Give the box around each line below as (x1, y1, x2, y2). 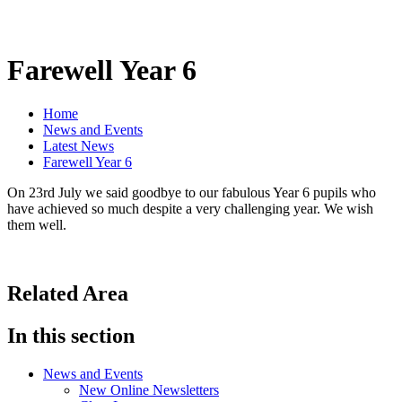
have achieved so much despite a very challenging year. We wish (7, 201, 373, 217)
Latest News (43, 138, 114, 154)
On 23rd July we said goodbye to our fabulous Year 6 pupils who (7, 185, 376, 201)
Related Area (7, 282, 128, 306)
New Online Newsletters (79, 382, 219, 398)
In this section (7, 324, 135, 348)
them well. (7, 217, 66, 233)
